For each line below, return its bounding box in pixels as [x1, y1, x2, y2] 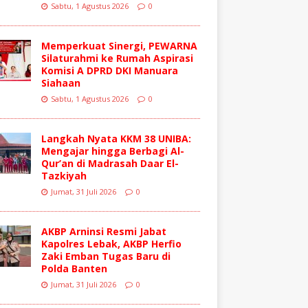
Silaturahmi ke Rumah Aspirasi [41, 51, 193, 65]
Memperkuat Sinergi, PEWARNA [41, 38, 197, 52]
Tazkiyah [41, 168, 87, 182]
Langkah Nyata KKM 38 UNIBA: [41, 131, 191, 145]
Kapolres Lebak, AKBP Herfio [41, 236, 181, 250]
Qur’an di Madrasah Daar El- [41, 156, 179, 170]
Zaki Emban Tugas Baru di [41, 249, 170, 263]
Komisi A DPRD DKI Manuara [41, 63, 178, 77]
